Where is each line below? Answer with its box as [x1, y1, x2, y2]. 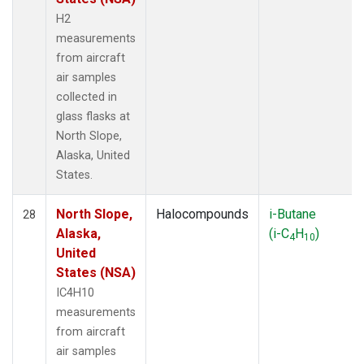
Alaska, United [56, 148, 130, 162]
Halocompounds [156, 206, 249, 222]
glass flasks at [56, 109, 130, 123]
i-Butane [269, 206, 316, 222]
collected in [56, 89, 117, 104]
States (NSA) [56, 264, 136, 280]
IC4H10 [56, 285, 94, 300]
